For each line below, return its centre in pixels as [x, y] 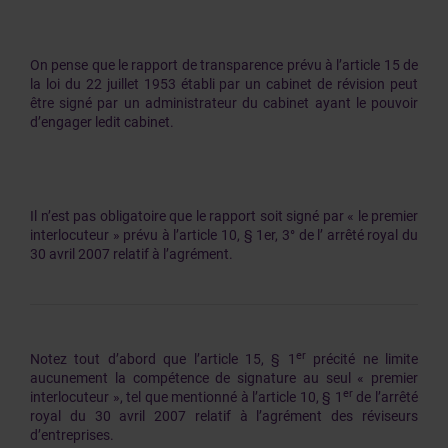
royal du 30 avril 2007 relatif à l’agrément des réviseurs [224, 416]
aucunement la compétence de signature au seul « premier [224, 378]
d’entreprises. [72, 435]
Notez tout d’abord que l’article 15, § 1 [163, 359]
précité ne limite [362, 359]
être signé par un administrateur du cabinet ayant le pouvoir [224, 103]
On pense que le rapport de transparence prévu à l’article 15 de [224, 65]
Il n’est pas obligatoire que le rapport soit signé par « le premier [224, 216]
